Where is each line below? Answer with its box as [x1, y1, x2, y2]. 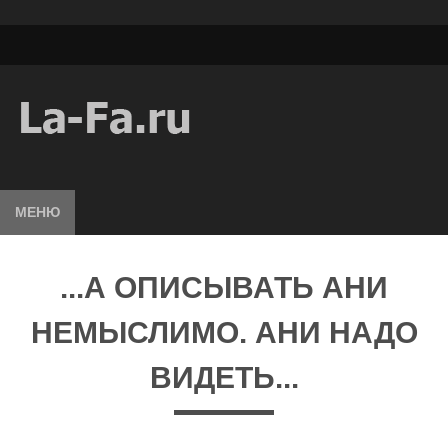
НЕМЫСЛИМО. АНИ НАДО [30, 316, 418, 349]
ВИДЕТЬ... [149, 361, 299, 394]
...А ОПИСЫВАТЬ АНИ [60, 271, 388, 304]
